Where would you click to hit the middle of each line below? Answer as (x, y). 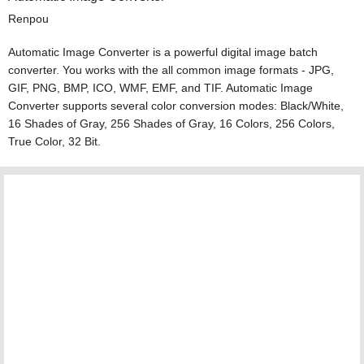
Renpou (28, 18)
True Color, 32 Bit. (54, 141)
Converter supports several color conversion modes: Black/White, (175, 105)
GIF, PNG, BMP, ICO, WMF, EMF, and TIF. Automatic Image (160, 87)
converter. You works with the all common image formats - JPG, (171, 69)
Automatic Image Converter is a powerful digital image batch (162, 52)
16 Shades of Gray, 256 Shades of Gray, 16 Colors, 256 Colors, (171, 123)
